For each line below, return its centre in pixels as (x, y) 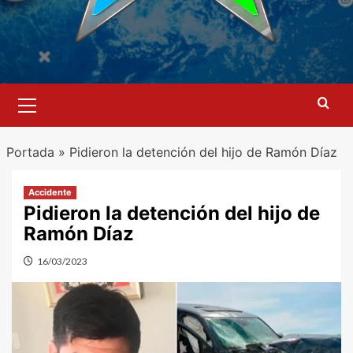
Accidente (50, 193)
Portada (30, 152)
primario (51, 109)
